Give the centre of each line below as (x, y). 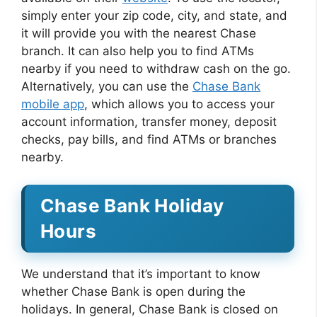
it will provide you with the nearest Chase (139, 33)
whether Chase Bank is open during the (133, 291)
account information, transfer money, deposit (149, 122)
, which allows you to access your (179, 104)
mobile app (53, 104)
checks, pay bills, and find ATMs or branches (149, 139)
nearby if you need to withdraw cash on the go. (156, 69)
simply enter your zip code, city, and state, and (154, 16)
